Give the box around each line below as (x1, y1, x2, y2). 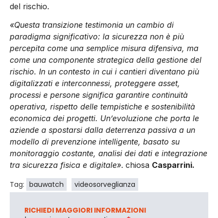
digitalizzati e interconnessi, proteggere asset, (10, 78, 180, 89)
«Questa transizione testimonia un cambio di (10, 20, 174, 30)
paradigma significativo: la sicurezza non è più (10, 32, 184, 42)
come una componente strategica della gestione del (10, 55, 201, 65)
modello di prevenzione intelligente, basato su (10, 137, 180, 147)
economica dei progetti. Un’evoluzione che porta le (10, 113, 199, 124)
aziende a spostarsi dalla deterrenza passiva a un (10, 125, 195, 135)
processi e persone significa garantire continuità (10, 90, 188, 100)
